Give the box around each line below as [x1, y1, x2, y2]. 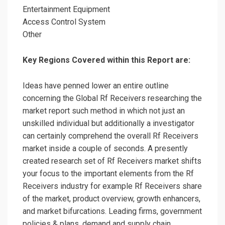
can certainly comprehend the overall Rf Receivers [23, 131, 198, 141]
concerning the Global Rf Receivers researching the [23, 93, 202, 103]
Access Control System [23, 17, 105, 27]
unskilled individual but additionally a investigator [23, 119, 194, 129]
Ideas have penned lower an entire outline [23, 81, 169, 91]
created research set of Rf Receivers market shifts [23, 156, 201, 166]
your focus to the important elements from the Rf [23, 169, 194, 179]
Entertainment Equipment [23, 5, 110, 15]
